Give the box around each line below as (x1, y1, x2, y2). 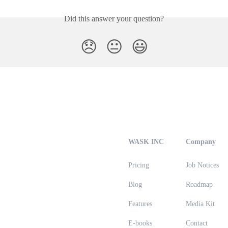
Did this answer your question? (64, 14, 164, 23)
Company (186, 138, 216, 146)
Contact (186, 219, 208, 227)
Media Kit (186, 200, 215, 208)
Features (128, 200, 152, 208)
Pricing (128, 161, 149, 169)
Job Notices (186, 161, 219, 169)
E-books (128, 219, 152, 227)
